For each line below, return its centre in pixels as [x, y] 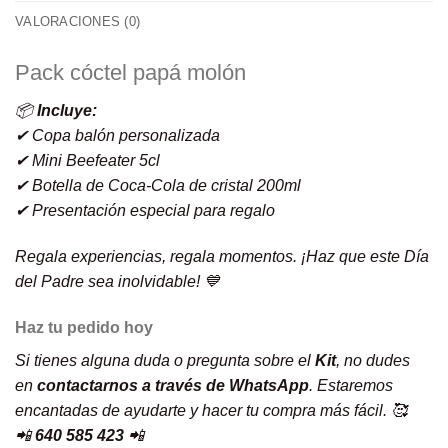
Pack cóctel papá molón [130, 72]
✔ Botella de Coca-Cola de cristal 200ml [158, 185]
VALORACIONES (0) [78, 21]
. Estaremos [351, 385]
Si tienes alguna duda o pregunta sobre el [165, 360]
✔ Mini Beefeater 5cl [87, 160]
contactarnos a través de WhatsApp [173, 385]
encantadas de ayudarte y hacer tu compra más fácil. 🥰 [211, 410]
